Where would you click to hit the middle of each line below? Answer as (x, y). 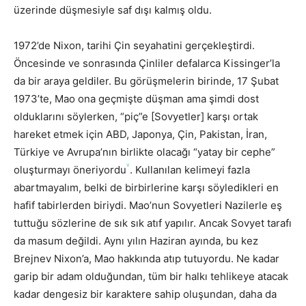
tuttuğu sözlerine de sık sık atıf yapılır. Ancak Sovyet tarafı (153, 223)
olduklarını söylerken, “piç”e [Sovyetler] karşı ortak (136, 116)
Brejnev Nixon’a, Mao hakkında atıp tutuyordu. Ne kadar (147, 258)
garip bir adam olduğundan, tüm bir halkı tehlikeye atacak (151, 276)
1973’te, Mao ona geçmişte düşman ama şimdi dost (136, 98)
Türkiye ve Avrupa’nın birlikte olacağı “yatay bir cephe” (144, 152)
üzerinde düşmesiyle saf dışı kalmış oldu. (113, 10)
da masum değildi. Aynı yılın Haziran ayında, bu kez (136, 240)
